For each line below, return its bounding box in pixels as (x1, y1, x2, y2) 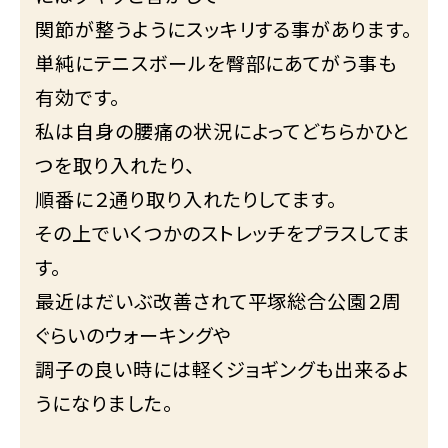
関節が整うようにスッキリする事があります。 (35, 14, 413, 43)
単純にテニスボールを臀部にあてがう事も (35, 48, 398, 77)
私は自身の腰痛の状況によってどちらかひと (35, 116, 411, 145)
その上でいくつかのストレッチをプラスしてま (35, 218, 412, 247)
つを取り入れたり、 (35, 150, 195, 179)
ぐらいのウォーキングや (35, 320, 232, 349)
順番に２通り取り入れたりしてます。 (35, 184, 338, 213)
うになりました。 (35, 388, 173, 417)
